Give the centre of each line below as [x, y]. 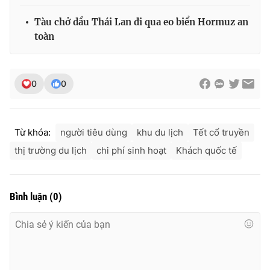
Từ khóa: [33, 132]
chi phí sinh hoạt [131, 150]
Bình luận [30, 196]
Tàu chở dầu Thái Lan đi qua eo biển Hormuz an [141, 22]
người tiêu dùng [94, 132]
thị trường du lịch [51, 150]
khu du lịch [160, 132]
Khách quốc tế [206, 150]
